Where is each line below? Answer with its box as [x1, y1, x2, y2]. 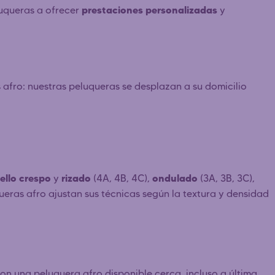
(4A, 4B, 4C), [91, 172, 152, 184]
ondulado [152, 171, 198, 184]
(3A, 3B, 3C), [198, 172, 255, 184]
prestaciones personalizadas [82, 3, 217, 16]
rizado [61, 171, 91, 184]
